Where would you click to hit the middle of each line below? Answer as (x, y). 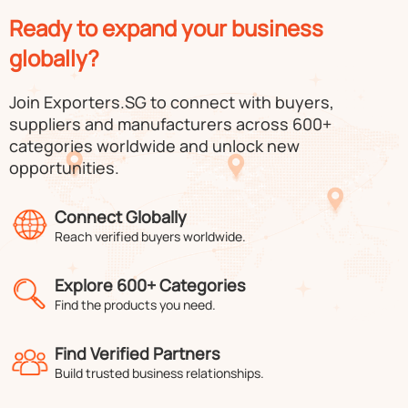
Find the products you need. (135, 305)
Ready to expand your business (166, 28)
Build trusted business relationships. (159, 373)
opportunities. (64, 168)
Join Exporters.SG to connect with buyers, (172, 102)
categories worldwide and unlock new (154, 146)
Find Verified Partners (138, 353)
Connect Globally (121, 217)
